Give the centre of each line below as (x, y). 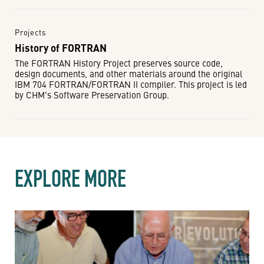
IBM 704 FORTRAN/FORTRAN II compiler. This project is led (131, 84)
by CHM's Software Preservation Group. (92, 95)
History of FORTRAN (61, 48)
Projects (30, 32)
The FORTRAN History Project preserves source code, (119, 63)
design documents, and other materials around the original (128, 73)
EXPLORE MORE (70, 179)
